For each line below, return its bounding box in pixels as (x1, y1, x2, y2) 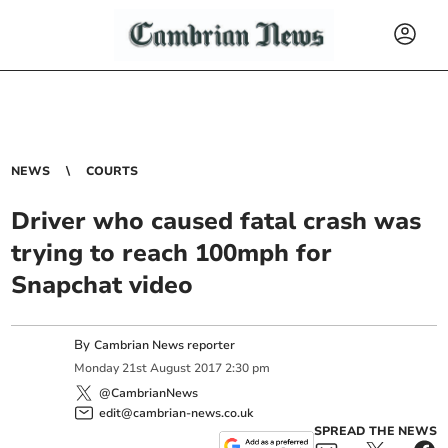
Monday (74, 360, 120, 377)
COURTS (86, 163, 139, 179)
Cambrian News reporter (94, 337, 236, 353)
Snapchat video (11, 269, 194, 301)
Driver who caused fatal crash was (11, 205, 422, 237)
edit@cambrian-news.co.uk (99, 404, 254, 421)
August (150, 360, 192, 377)
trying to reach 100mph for (11, 237, 333, 269)
